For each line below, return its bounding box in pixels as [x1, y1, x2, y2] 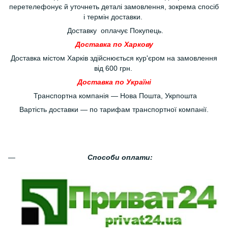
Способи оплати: [88, 153, 153, 161]
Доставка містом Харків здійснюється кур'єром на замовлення [11, 54, 217, 62]
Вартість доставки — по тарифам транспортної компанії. [19, 105, 209, 113]
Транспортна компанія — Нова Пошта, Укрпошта [31, 92, 197, 100]
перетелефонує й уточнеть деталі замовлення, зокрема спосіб [9, 3, 219, 11]
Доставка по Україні [77, 78, 151, 86]
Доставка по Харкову [75, 40, 153, 48]
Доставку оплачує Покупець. [65, 26, 163, 35]
